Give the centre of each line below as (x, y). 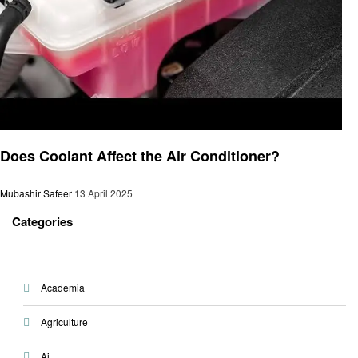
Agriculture (64, 322)
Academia (62, 288)
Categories (42, 221)
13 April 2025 (103, 193)
